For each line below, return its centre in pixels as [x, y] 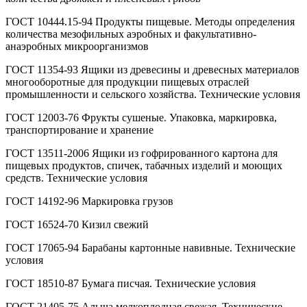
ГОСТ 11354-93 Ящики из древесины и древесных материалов [152, 69]
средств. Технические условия [76, 177]
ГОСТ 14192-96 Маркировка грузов [89, 201]
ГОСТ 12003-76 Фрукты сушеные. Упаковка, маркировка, [141, 117]
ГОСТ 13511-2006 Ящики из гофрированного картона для [142, 153]
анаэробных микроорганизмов [77, 46]
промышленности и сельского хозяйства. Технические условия [153, 94]
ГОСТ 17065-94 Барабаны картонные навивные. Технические [150, 247]
